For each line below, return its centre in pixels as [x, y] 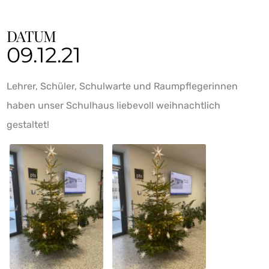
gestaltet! [28, 125]
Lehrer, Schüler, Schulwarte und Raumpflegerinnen [122, 86]
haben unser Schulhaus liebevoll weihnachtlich [113, 105]
